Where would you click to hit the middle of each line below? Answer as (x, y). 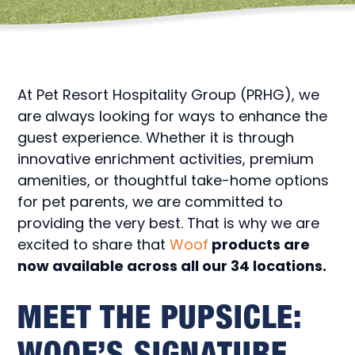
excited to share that (94, 244)
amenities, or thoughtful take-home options (174, 180)
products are (260, 244)
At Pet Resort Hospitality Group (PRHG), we (169, 95)
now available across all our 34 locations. (174, 266)
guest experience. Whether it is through (156, 137)
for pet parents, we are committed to (151, 202)
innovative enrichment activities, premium (166, 159)
